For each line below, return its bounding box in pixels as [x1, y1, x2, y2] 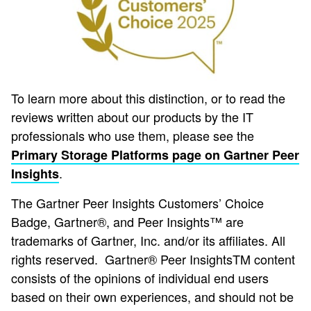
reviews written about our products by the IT [11, 107, 253, 126]
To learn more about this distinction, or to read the [11, 88, 285, 107]
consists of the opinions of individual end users [11, 268, 269, 287]
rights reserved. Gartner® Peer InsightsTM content [11, 249, 295, 268]
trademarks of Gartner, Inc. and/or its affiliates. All [11, 230, 285, 249]
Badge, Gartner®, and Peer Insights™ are [11, 212, 244, 230]
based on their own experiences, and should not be [11, 287, 294, 305]
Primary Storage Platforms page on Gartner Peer [11, 145, 299, 164]
